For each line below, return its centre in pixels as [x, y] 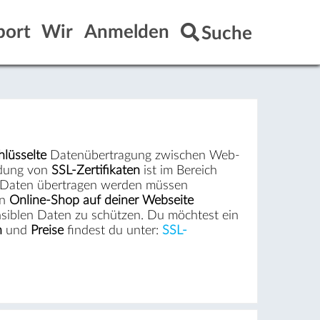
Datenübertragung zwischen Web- [143, 155]
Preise [47, 230]
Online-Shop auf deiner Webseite [101, 200]
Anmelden [127, 32]
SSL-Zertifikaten [95, 170]
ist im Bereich [178, 170]
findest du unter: [112, 230]
